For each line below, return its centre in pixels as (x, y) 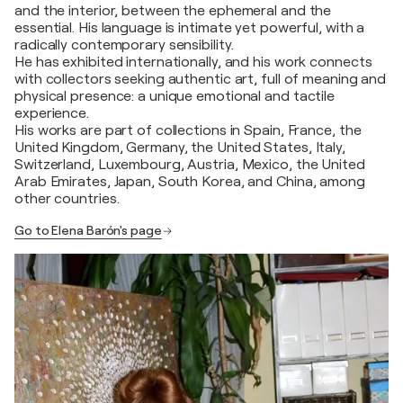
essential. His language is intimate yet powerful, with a (190, 28)
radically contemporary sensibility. (124, 45)
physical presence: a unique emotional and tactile (175, 96)
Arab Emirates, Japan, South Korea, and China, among (190, 182)
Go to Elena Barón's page (88, 230)
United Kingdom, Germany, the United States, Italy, (180, 148)
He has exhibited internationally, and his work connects (193, 62)
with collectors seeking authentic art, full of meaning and (201, 79)
